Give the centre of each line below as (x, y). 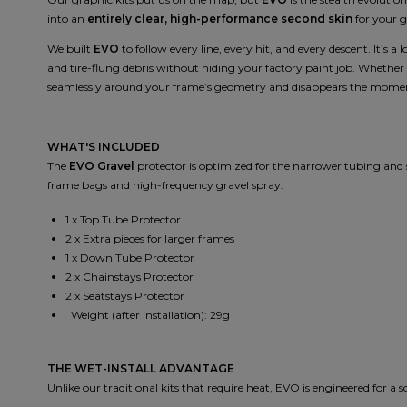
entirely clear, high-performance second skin (220, 19)
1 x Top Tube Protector (123, 220)
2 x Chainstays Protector (129, 277)
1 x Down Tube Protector (131, 258)
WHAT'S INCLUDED (104, 147)
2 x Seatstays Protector (125, 296)
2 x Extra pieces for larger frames (150, 239)
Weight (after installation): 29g (150, 315)
